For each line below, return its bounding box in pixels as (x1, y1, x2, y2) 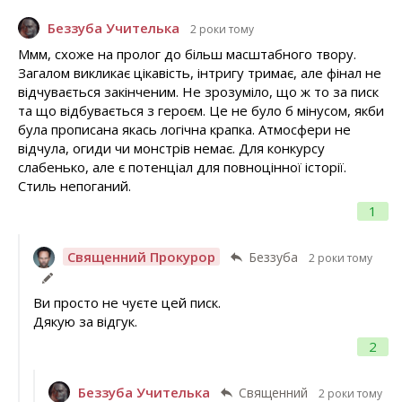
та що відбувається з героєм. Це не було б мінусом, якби (18, 101, 384, 120)
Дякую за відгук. (32, 311, 137, 330)
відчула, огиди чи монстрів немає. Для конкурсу (18, 139, 325, 158)
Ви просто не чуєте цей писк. (32, 293, 221, 311)
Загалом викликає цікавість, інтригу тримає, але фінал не (18, 64, 381, 83)
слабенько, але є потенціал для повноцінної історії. (18, 158, 346, 177)
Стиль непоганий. (18, 177, 131, 196)
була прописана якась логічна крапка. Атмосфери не (18, 120, 351, 139)
